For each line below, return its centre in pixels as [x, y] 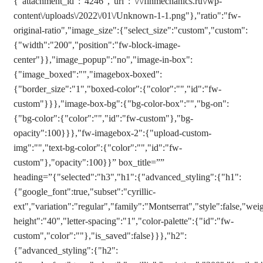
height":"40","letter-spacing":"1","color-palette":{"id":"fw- [124, 221]
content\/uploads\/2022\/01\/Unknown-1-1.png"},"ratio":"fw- [127, 16]
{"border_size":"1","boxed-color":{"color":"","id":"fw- [117, 89]
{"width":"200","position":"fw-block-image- [97, 45]
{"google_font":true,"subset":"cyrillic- [85, 192]
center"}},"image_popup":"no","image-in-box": [103, 60]
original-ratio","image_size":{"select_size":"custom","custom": [131, 30]
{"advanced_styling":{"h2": [66, 250]
